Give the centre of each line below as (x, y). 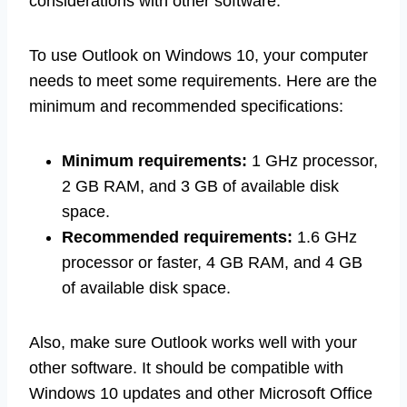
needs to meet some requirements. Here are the (203, 81)
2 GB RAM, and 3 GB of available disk (200, 187)
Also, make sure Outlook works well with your (193, 343)
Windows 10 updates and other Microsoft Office (201, 394)
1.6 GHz (325, 238)
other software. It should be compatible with (186, 368)
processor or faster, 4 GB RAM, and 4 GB (212, 263)
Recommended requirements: (177, 238)
